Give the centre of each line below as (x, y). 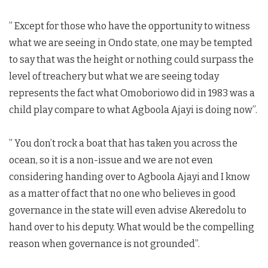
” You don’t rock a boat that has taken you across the (123, 143)
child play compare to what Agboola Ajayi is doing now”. (133, 109)
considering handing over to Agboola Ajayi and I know (130, 176)
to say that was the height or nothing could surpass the (131, 59)
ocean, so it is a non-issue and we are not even (111, 160)
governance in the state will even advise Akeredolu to (128, 210)
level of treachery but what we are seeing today (114, 76)
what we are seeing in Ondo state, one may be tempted (131, 42)
